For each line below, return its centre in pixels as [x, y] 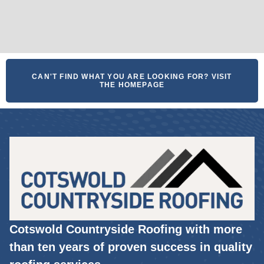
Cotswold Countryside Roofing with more [126, 229]
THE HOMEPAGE [132, 85]
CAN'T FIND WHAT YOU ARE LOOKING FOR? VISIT [132, 77]
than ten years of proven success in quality [131, 247]
